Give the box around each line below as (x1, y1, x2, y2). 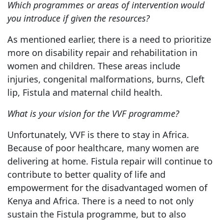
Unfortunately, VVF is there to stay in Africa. (7, 128, 189, 140)
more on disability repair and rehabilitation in (7, 46, 197, 58)
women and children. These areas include (7, 59, 180, 72)
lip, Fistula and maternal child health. (7, 86, 163, 98)
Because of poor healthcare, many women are (7, 141, 199, 154)
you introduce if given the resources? (7, 12, 150, 24)
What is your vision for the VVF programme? (7, 107, 179, 119)
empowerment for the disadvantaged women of (7, 181, 207, 193)
